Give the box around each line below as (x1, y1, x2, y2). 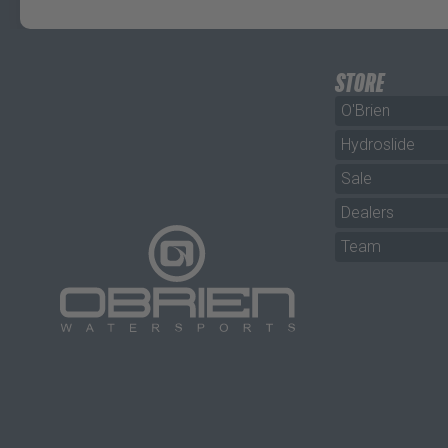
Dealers (341, 202, 395, 222)
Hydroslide (341, 134, 416, 154)
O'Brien (341, 100, 391, 120)
